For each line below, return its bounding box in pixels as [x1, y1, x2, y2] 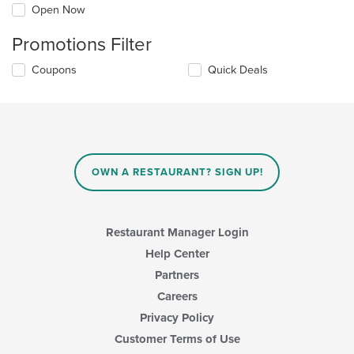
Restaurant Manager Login [105, 224, 249, 239]
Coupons [32, 63, 77, 77]
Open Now [32, 3, 85, 17]
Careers [156, 288, 198, 303]
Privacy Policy [140, 310, 214, 325]
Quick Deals [208, 63, 269, 77]
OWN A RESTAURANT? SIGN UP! [91, 166, 263, 179]
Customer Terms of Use [114, 331, 240, 346]
